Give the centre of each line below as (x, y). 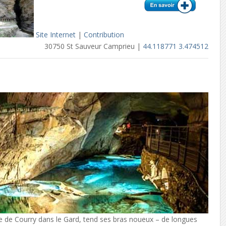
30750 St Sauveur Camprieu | (94, 46)
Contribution (104, 34)
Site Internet (56, 34)
